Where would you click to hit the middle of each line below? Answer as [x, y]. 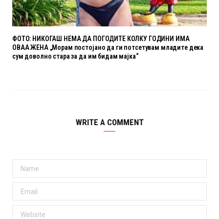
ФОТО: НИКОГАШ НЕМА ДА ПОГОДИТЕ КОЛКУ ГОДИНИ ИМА [101, 39]
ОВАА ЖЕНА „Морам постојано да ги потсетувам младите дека [108, 48]
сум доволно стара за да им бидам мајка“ [76, 56]
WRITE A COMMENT [109, 122]
